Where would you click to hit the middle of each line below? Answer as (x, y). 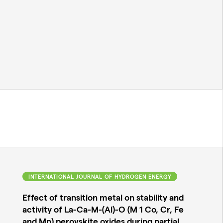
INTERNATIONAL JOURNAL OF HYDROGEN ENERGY (100, 176)
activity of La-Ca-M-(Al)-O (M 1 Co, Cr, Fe (103, 209)
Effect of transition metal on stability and (103, 197)
